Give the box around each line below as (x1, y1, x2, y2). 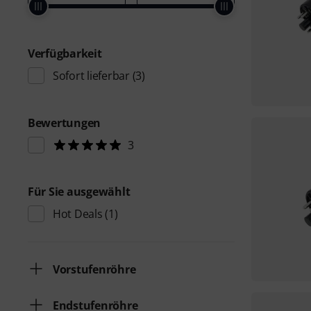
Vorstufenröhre (53, 262, 136, 277)
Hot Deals (53, 206, 103, 221)
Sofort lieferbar (53, 68, 130, 83)
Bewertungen (28, 115, 101, 131)
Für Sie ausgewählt (28, 184, 131, 199)
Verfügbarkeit (28, 46, 102, 61)
